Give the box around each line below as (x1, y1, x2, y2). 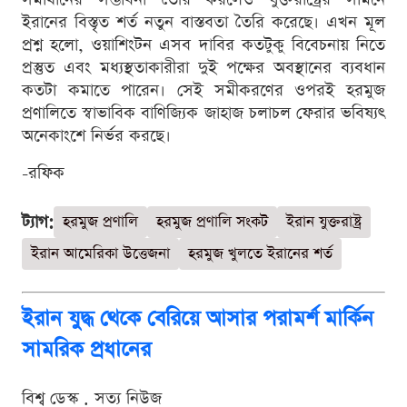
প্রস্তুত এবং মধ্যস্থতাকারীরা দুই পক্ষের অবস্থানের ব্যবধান (22, 55, 385, 79)
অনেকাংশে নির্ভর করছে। (22, 124, 171, 147)
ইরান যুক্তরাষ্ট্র (286, 211, 362, 233)
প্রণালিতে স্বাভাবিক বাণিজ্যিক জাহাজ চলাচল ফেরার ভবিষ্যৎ (22, 101, 385, 124)
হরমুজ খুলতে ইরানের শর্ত (188, 243, 333, 264)
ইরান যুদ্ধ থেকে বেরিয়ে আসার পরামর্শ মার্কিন (22, 303, 373, 333)
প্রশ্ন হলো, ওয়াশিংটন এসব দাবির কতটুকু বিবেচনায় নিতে (22, 33, 385, 56)
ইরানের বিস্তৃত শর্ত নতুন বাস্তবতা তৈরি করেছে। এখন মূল (22, 10, 385, 34)
